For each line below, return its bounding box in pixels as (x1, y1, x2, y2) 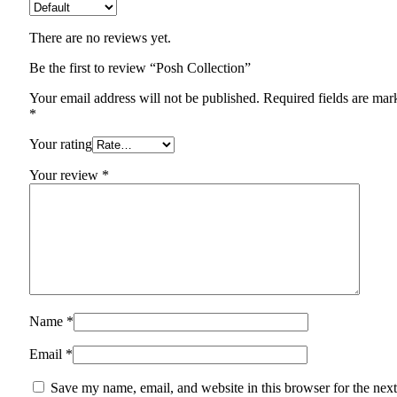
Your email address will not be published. (29, 90, 260, 105)
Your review (29, 167, 102, 183)
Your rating (29, 136, 92, 152)
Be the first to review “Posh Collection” (29, 59, 251, 75)
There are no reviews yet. (29, 29, 171, 45)
